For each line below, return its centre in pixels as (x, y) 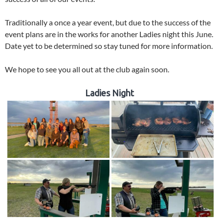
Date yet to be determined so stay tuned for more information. (109, 46)
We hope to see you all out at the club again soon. (87, 69)
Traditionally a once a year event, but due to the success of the (108, 22)
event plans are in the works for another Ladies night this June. (109, 34)
